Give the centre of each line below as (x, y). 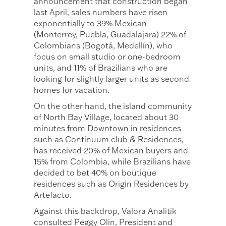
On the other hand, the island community (113, 106)
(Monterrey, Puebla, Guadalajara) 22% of (110, 35)
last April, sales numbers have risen (101, 12)
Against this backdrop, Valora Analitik (105, 211)
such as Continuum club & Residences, (109, 139)
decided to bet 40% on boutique (95, 173)
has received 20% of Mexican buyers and (111, 151)
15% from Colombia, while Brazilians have (112, 162)
